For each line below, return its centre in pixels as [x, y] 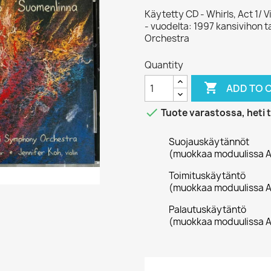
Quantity [164, 65]
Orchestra [167, 38]
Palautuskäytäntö [207, 210]
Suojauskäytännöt [209, 142]
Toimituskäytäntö [207, 176]
